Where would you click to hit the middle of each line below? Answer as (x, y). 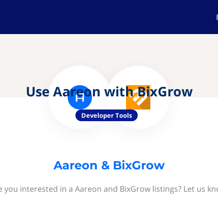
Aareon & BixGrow (109, 165)
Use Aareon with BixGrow (109, 91)
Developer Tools (107, 115)
